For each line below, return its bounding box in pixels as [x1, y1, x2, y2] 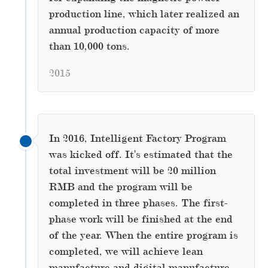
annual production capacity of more [48, 23, 220, 36]
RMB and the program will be [48, 180, 193, 193]
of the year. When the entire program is [48, 229, 238, 241]
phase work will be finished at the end [48, 212, 233, 225]
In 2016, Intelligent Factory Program [48, 132, 226, 144]
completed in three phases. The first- [48, 196, 228, 209]
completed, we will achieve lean [48, 245, 203, 257]
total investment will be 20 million [48, 164, 216, 176]
